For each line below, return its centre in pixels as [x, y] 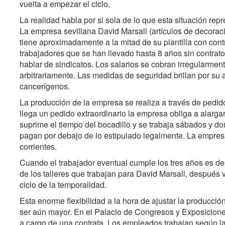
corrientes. [38, 146]
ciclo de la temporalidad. [63, 185]
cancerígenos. [45, 86]
